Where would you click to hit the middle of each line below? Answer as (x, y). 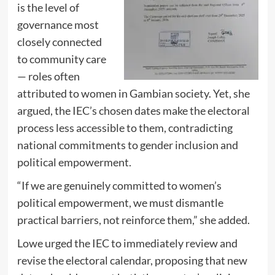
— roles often (48, 76)
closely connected (59, 42)
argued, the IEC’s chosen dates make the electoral (133, 111)
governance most (58, 25)
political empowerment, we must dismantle (120, 203)
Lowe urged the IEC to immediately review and (127, 243)
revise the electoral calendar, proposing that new (132, 261)
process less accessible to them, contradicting (125, 128)
